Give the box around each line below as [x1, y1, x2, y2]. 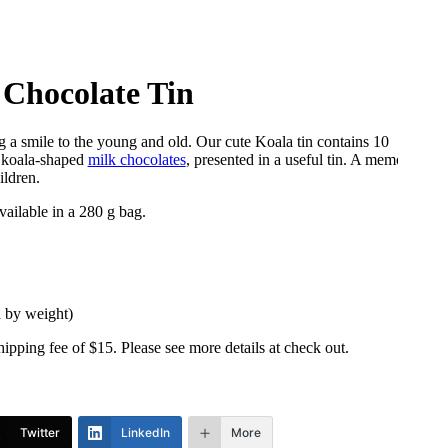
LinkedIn [120, 425, 170, 441]
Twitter [19, 425, 60, 441]
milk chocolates [87, 151, 186, 169]
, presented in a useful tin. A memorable [185, 151, 435, 169]
